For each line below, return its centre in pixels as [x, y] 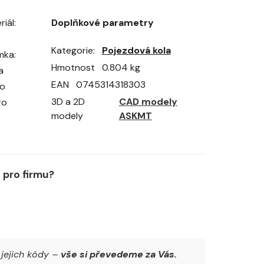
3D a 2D [68, 101]
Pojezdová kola [136, 50]
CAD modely [148, 101]
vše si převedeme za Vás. [119, 254]
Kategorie [72, 50]
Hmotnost [73, 67]
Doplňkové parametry [102, 22]
